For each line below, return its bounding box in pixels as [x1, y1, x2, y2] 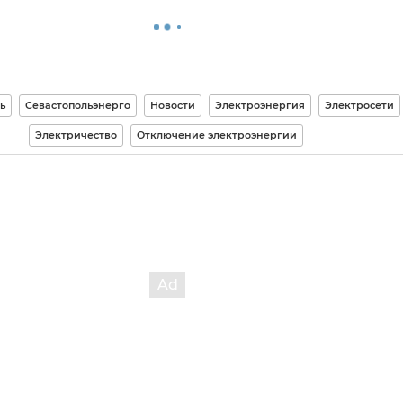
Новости [150, 99, 195, 112]
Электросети [325, 99, 394, 112]
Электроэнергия [215, 99, 305, 112]
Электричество [35, 129, 117, 141]
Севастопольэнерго [25, 99, 130, 112]
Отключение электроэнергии [137, 129, 297, 141]
